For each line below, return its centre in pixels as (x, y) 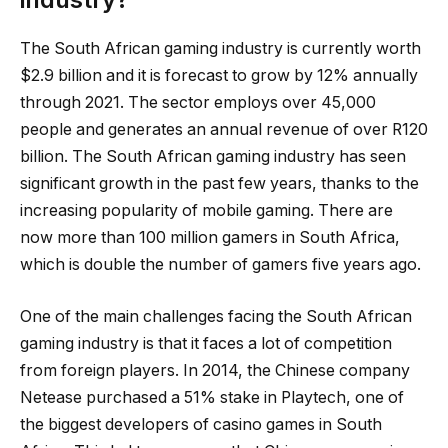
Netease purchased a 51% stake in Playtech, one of (212, 397)
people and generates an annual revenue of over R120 (224, 129)
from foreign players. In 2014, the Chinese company (215, 370)
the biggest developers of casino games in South (201, 424)
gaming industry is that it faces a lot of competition (206, 343)
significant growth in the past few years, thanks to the (219, 183)
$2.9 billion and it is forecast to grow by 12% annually (219, 75)
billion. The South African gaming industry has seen (213, 156)
